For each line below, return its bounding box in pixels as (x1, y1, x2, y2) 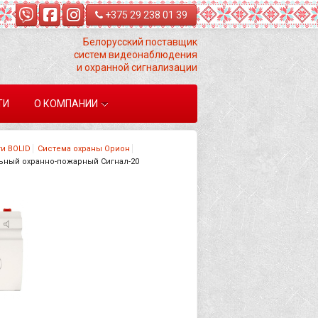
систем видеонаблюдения (74, 49, 197, 60)
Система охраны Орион (38, 144, 130, 153)
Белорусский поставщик (83, 36, 197, 48)
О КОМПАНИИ (34, 98, 99, 109)
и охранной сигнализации (77, 62, 197, 73)
